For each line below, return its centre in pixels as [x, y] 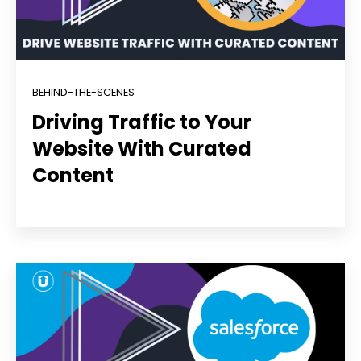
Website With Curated [142, 148]
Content [73, 175]
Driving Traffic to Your [142, 122]
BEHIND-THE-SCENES [83, 93]
